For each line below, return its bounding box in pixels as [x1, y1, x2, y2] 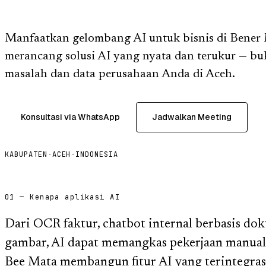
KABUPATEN [5, 149, 47, 159]
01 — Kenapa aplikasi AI [5, 192, 121, 202]
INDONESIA [75, 149, 119, 159]
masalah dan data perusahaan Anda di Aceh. [5, 68, 235, 80]
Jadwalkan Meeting [152, 111, 232, 122]
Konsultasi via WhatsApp [21, 111, 120, 122]
